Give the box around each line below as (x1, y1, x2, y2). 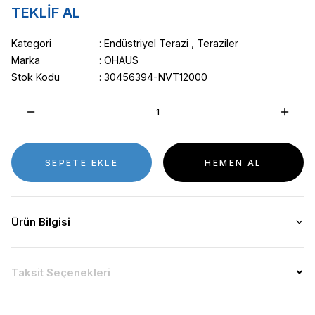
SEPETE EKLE (44, 157, 119, 168)
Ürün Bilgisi (11, 215, 70, 229)
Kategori (11, 37, 51, 49)
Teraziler (196, 37, 238, 49)
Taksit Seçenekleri (11, 265, 110, 279)
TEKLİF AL (11, 4, 80, 21)
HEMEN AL (205, 157, 262, 168)
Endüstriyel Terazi (103, 37, 188, 49)
